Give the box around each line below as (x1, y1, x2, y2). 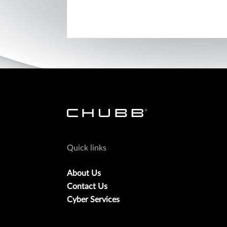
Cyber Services (67, 195, 120, 204)
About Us (67, 169, 101, 177)
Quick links (67, 143, 106, 152)
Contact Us (67, 182, 107, 191)
